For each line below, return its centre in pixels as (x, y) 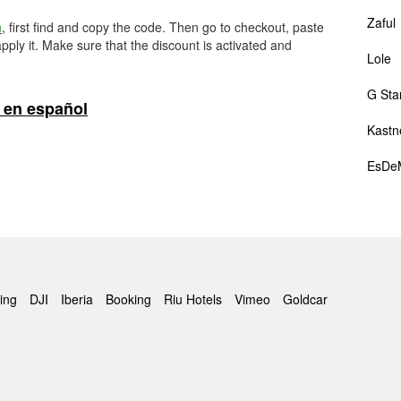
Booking (128, 299)
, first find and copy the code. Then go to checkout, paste (163, 27)
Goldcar (305, 299)
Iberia (77, 299)
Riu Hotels (193, 299)
